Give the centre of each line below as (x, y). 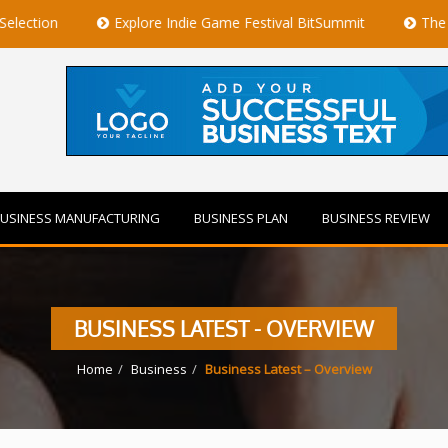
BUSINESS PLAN (241, 218)
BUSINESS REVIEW (376, 218)
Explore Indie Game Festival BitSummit (168, 22)
